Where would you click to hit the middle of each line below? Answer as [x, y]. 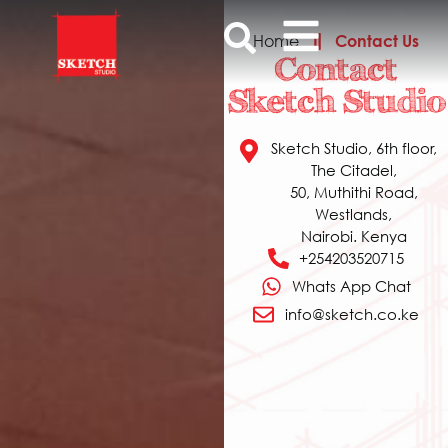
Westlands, [353, 214]
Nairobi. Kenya [353, 236]
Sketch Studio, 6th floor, [353, 148]
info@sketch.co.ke [351, 314]
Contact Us [377, 40]
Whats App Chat [352, 286]
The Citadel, [353, 170]
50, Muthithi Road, [353, 192]
